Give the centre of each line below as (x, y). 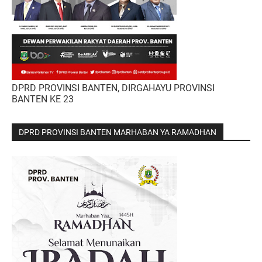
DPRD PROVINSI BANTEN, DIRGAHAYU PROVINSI (113, 88)
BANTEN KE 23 (43, 99)
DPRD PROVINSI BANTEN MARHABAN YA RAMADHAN (118, 132)
